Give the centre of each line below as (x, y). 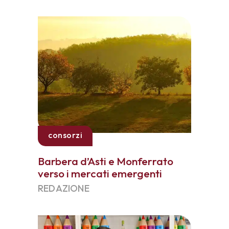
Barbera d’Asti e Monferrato (106, 161)
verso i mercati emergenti (100, 173)
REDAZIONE (64, 188)
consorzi (65, 135)
